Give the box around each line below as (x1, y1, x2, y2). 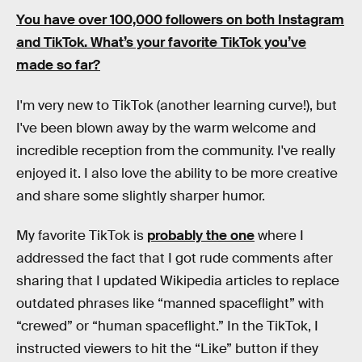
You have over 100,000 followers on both (16, 11, 278, 29)
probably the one (147, 227, 255, 245)
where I (255, 227, 304, 245)
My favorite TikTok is (16, 227, 147, 245)
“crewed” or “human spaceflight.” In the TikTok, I (16, 318, 318, 335)
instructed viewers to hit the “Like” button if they (16, 340, 318, 358)
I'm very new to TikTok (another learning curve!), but (16, 96, 337, 114)
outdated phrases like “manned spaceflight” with (16, 295, 324, 313)
